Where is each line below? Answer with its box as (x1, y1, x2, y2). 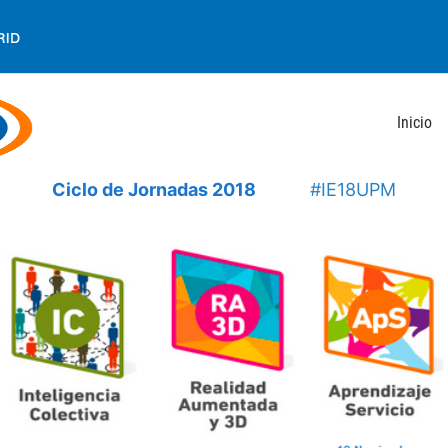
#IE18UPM (310, 178, 396, 200)
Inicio (397, 113, 432, 133)
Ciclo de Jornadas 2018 (52, 178, 256, 200)
